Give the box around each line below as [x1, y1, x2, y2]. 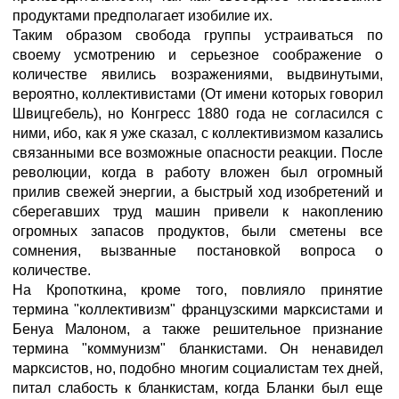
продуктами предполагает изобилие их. [12, 8, 273, 23]
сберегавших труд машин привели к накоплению [12, 204, 383, 219]
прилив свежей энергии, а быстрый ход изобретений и [12, 184, 383, 199]
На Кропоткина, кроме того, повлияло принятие [12, 282, 383, 297]
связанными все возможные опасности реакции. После [12, 145, 383, 160]
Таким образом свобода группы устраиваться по [12, 28, 383, 43]
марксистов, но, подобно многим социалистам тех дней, [12, 361, 383, 376]
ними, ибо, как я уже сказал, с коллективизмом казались [12, 126, 383, 141]
